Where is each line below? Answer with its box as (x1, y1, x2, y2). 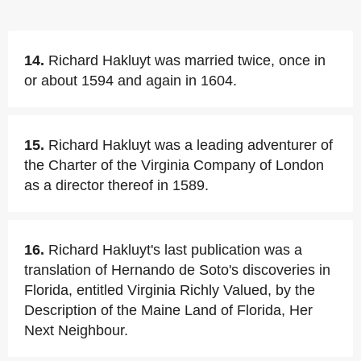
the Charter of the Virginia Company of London (24, 157, 324, 173)
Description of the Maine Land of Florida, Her (24, 302, 313, 318)
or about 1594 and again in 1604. (24, 73, 237, 89)
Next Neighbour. (24, 322, 128, 338)
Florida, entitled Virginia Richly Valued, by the (24, 282, 315, 298)
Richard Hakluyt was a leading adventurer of (48, 137, 333, 153)
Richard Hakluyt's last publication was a (48, 242, 302, 258)
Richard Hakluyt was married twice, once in (48, 52, 326, 68)
